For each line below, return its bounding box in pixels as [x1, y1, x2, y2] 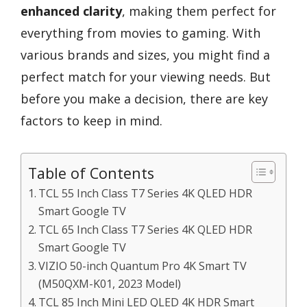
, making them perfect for [122, 3, 276, 19]
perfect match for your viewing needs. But [21, 69, 271, 85]
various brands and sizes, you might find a [21, 47, 270, 63]
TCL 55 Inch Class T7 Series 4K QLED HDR [38, 185, 253, 201]
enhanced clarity [21, 3, 122, 19]
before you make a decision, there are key [21, 90, 268, 107]
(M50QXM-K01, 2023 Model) [38, 275, 182, 291]
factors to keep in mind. [21, 112, 162, 129]
